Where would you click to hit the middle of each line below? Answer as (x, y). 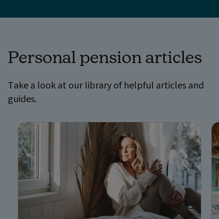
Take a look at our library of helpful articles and (106, 85)
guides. (22, 99)
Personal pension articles (105, 56)
